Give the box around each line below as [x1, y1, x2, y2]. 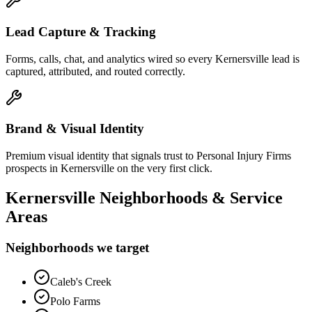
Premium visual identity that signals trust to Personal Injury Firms [6, 150, 291, 162]
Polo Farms [50, 295, 100, 307]
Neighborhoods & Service [95, 189, 283, 208]
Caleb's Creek [50, 275, 111, 288]
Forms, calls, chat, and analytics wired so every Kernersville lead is [6, 52, 299, 65]
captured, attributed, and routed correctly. [6, 65, 185, 77]
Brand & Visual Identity [6, 121, 144, 136]
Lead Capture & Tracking [6, 24, 156, 40]
